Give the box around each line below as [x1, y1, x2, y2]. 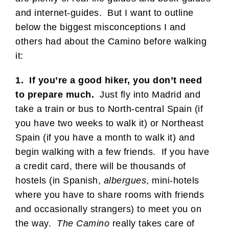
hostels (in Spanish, [15, 175, 104, 186]
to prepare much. [15, 89, 100, 100]
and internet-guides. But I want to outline [15, 7, 194, 18]
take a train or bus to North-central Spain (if [15, 103, 203, 114]
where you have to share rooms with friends [15, 189, 204, 200]
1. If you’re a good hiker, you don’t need [15, 75, 202, 85]
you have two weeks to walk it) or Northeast [15, 118, 204, 128]
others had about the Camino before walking [15, 36, 207, 47]
